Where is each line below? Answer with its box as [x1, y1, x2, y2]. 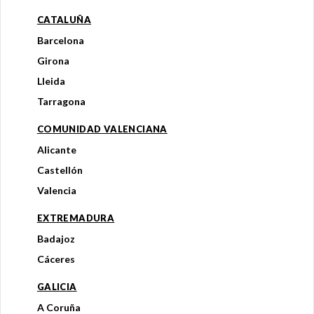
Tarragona [36, 95, 86, 108]
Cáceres [36, 253, 75, 266]
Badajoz [36, 233, 75, 245]
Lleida [36, 75, 65, 88]
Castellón [36, 164, 83, 177]
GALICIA [36, 281, 77, 293]
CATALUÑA [36, 14, 92, 26]
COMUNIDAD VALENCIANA [36, 123, 168, 135]
